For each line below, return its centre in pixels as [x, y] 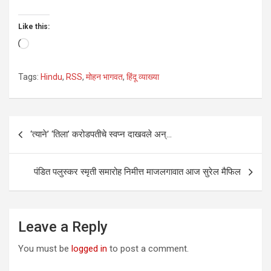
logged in [89, 249]
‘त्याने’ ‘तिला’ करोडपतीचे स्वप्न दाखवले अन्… [101, 134]
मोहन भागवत [104, 77]
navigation [44, 144]
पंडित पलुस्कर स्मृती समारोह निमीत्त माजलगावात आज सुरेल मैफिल [137, 172]
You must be [45, 249]
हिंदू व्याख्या [143, 77]
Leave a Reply [63, 227]
